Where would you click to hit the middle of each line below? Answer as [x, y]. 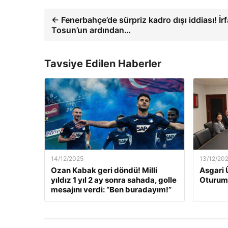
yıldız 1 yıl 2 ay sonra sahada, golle [114, 180]
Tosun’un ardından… [91, 30]
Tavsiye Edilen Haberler [103, 64]
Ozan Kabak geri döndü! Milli [104, 170]
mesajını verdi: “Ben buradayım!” [111, 190]
